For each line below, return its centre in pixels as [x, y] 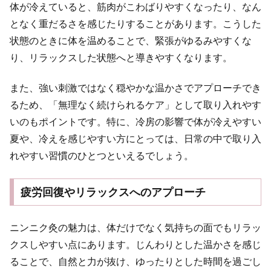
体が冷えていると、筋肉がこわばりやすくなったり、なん [135, 7]
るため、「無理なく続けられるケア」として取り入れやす [135, 105]
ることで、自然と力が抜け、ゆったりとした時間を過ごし [135, 261]
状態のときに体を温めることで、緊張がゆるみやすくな [131, 41]
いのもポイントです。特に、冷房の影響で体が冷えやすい [135, 122]
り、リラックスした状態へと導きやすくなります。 [121, 57]
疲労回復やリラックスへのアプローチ [113, 192]
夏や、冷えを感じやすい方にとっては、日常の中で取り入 [135, 139]
